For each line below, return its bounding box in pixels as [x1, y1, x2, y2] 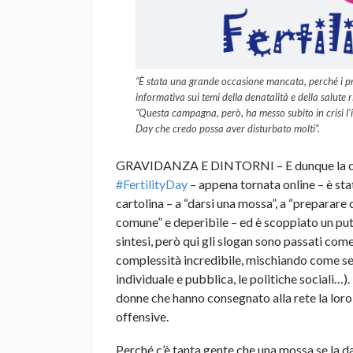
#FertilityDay [116, 176, 188, 191]
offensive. [116, 308, 169, 324]
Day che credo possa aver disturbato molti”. [136, 121, 320, 135]
